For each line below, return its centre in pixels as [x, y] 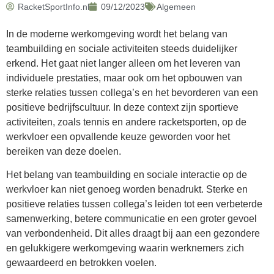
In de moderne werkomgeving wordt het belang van [117, 34]
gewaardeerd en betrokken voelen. [81, 263]
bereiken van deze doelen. [64, 151]
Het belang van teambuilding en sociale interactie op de [127, 175]
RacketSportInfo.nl [54, 6]
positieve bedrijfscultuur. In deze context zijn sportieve [122, 107]
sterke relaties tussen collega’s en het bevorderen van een [132, 92]
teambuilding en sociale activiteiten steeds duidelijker [122, 48]
